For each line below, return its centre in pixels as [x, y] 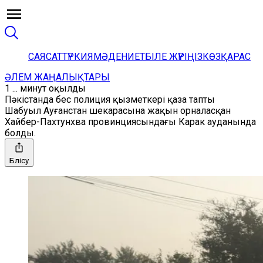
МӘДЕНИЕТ [119, 57]
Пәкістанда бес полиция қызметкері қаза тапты [110, 100]
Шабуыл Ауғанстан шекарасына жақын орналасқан [118, 111]
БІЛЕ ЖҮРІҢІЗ [174, 57]
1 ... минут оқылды [45, 88]
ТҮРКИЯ [78, 57]
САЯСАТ [45, 57]
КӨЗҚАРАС [227, 57]
